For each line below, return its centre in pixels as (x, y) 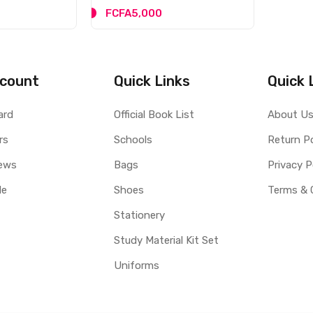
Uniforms (136, 266)
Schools (133, 140)
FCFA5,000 (134, 14)
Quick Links (152, 81)
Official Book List (154, 115)
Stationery (139, 216)
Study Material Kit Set (166, 241)
